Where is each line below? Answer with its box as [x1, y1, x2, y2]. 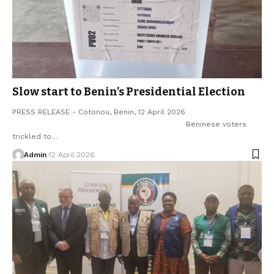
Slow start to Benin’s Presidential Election [12, 84, 245, 98]
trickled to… [12, 131, 58, 141]
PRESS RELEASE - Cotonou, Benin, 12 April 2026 [12, 107, 185, 116]
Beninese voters [12, 119, 246, 128]
